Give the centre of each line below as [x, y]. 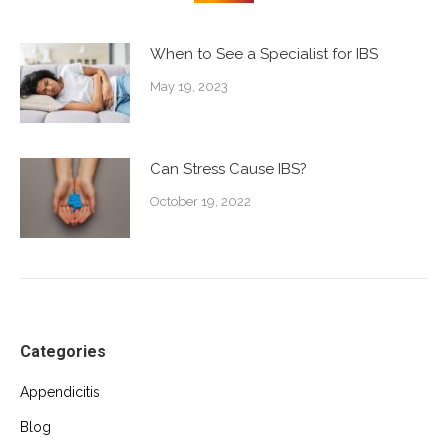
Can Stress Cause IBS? [228, 168]
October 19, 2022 [200, 201]
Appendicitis [60, 391]
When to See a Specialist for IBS [264, 53]
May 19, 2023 [189, 86]
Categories [63, 351]
